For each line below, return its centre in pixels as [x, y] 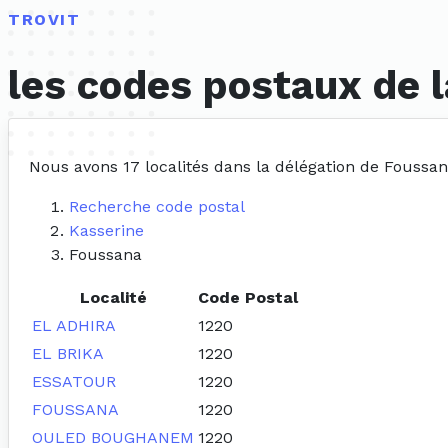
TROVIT [44, 19]
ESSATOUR [74, 382]
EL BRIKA [68, 354]
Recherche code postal [157, 207]
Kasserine [106, 231]
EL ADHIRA [74, 326]
